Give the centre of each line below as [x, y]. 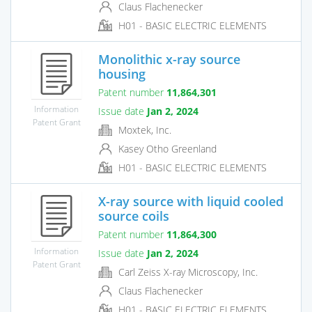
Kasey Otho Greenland [166, 148]
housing [122, 73]
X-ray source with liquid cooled [191, 201]
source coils [134, 216]
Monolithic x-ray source [169, 59]
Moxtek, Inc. [143, 130]
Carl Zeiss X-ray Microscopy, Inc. [187, 272]
